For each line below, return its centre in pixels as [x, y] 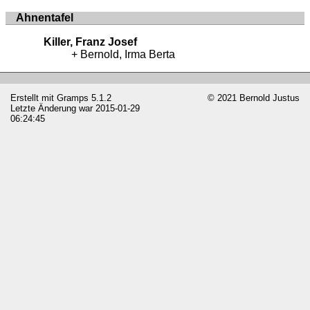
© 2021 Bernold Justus [254, 98]
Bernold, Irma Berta [128, 54]
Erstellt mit [34, 98]
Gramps [73, 98]
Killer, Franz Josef [90, 42]
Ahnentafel [45, 17]
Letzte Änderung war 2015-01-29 [75, 108]
